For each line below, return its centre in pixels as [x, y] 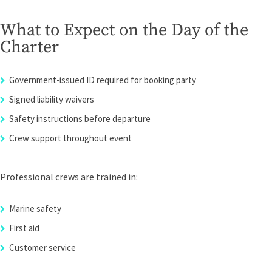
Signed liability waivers [52, 99]
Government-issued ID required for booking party [103, 80]
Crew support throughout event [70, 138]
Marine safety [35, 209]
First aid [24, 228]
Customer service [42, 247]
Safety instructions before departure [80, 119]
